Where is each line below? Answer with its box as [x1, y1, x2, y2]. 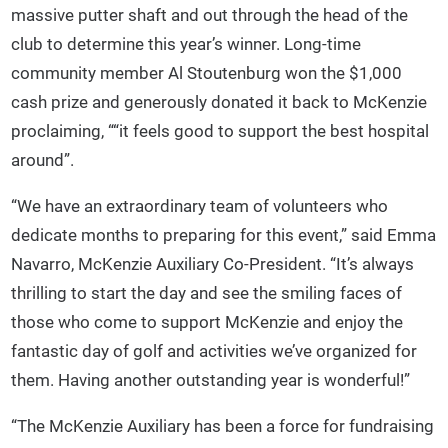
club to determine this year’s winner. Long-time [11, 33, 362, 54]
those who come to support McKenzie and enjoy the [11, 311, 404, 332]
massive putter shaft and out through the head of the [11, 4, 409, 25]
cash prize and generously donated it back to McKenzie [11, 91, 428, 112]
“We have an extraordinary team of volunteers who [11, 195, 389, 216]
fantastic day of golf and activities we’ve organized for [11, 340, 418, 361]
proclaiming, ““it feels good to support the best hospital [11, 120, 430, 141]
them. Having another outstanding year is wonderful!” [11, 369, 411, 390]
